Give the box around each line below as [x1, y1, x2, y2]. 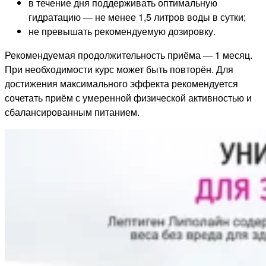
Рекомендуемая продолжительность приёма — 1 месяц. [5, 47, 252, 62]
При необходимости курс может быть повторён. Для [5, 62, 233, 76]
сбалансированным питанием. [5, 104, 140, 119]
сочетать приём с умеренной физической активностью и [5, 90, 252, 104]
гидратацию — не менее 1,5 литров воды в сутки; [28, 9, 246, 24]
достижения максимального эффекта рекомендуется [5, 76, 238, 90]
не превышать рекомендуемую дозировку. [28, 24, 216, 38]
